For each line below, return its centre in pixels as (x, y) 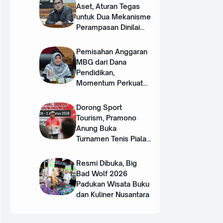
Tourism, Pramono (107, 118)
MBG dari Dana (102, 62)
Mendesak (94, 38)
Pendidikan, (96, 73)
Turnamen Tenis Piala (111, 139)
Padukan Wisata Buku (113, 184)
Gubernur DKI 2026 (109, 149)
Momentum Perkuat (110, 83)
